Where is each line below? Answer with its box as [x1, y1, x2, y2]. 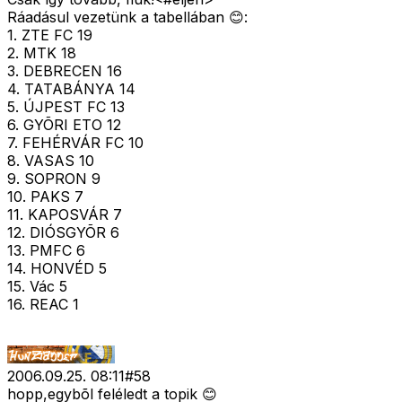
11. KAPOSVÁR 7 [7, 205, 122, 224]
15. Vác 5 [7, 277, 67, 296]
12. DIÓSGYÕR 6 [7, 223, 119, 242]
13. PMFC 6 [7, 241, 85, 260]
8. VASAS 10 [7, 152, 94, 170]
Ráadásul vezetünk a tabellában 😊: [7, 8, 248, 27]
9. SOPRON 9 [7, 170, 100, 188]
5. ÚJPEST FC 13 [7, 98, 125, 117]
